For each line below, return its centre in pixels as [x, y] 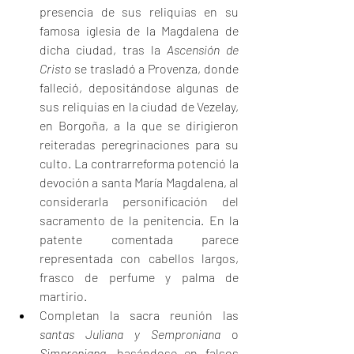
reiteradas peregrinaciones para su [139, 145]
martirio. [63, 296]
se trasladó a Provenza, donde [155, 69]
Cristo [55, 69]
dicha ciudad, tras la [103, 50]
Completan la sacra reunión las [139, 315]
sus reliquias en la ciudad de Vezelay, [139, 107]
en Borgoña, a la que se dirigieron [139, 126]
